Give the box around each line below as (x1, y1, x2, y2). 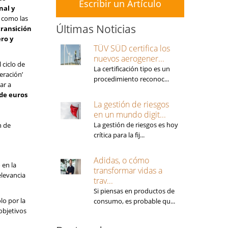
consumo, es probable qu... (93, 196, 175, 206)
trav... (93, 175, 113, 186)
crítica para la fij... (93, 130, 145, 139)
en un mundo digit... (93, 109, 166, 120)
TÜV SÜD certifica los (93, 43, 170, 54)
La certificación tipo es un (93, 64, 170, 73)
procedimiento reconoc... (93, 74, 169, 83)
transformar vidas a (93, 165, 162, 176)
